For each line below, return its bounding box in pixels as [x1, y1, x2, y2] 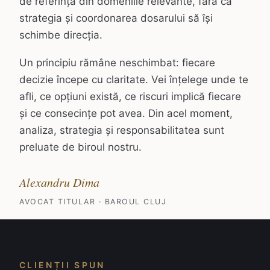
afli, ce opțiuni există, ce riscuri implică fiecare [19, 90, 241, 103]
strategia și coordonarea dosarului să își [19, 12, 213, 25]
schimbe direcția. [19, 29, 102, 42]
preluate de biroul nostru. [19, 141, 142, 154]
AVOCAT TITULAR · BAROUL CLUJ [19, 197, 166, 207]
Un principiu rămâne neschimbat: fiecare [19, 57, 215, 69]
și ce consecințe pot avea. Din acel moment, [19, 107, 233, 120]
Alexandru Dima [19, 174, 99, 190]
